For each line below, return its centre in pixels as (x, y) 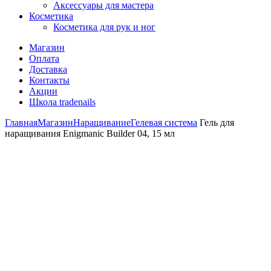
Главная (21, 122)
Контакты (49, 80)
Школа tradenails (62, 102)
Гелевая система (164, 122)
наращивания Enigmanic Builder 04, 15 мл (90, 133)
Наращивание (102, 122)
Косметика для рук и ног (104, 27)
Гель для (216, 122)
